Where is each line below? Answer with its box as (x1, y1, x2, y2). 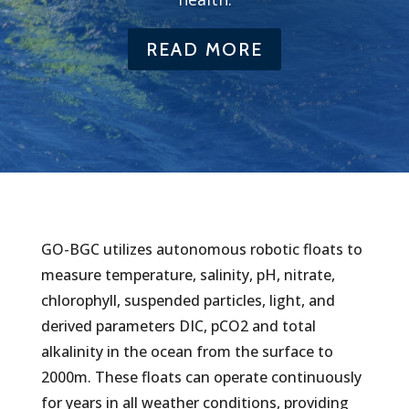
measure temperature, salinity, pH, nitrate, (40, 265, 335, 285)
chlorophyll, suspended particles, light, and (40, 290, 335, 310)
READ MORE (146, 38, 263, 60)
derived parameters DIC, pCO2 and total (40, 316, 316, 336)
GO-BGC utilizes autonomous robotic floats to (40, 239, 362, 259)
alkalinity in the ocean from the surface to (40, 341, 333, 362)
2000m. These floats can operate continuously (40, 367, 362, 387)
